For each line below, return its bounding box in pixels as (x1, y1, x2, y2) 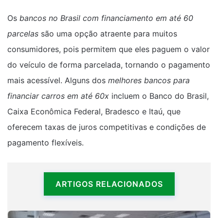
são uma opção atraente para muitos (38, 29, 177, 38)
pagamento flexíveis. (7, 138, 84, 147)
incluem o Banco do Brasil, (109, 91, 209, 101)
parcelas (7, 29, 38, 38)
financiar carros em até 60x (7, 91, 109, 101)
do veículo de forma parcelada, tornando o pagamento (7, 60, 210, 70)
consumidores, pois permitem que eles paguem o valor (7, 44, 210, 54)
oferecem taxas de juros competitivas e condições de (7, 122, 206, 132)
